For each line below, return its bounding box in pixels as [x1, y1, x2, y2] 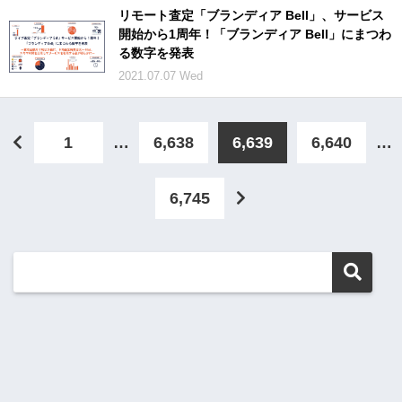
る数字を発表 [118, 45, 194, 60]
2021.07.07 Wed [118, 68, 203, 83]
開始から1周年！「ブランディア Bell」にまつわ [118, 26, 391, 41]
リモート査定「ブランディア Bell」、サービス [118, 7, 384, 22]
